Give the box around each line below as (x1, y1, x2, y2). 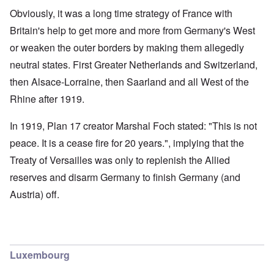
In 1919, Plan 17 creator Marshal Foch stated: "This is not (10, 119, 257, 133)
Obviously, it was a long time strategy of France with (10, 6, 232, 21)
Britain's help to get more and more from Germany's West (10, 23, 255, 38)
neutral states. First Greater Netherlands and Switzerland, (10, 57, 257, 72)
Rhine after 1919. (10, 92, 87, 106)
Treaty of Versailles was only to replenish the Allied (10, 153, 230, 168)
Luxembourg (10, 248, 70, 262)
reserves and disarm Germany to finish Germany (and (10, 170, 240, 185)
